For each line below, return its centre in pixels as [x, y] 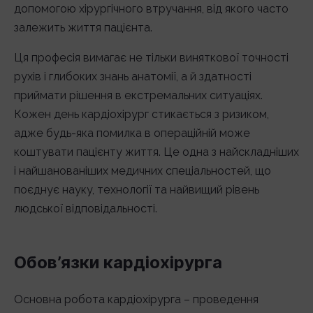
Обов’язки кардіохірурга [118, 262]
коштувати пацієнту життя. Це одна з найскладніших [156, 152]
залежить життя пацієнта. [83, 28]
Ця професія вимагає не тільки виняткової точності [151, 58]
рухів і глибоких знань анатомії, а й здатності [133, 77]
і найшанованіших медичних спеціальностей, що [143, 171]
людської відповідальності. [86, 209]
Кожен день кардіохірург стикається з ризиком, [141, 114]
